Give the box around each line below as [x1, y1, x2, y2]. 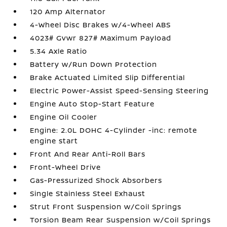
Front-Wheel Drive [30, 162, 101, 172]
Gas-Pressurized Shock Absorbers [30, 175, 163, 185]
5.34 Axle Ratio [30, 46, 88, 56]
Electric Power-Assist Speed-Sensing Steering [30, 86, 209, 95]
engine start [30, 136, 79, 145]
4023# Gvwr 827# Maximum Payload [30, 33, 172, 43]
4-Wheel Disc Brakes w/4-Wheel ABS [30, 20, 171, 29]
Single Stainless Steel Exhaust [30, 188, 146, 198]
